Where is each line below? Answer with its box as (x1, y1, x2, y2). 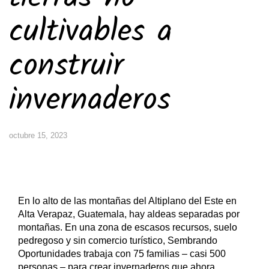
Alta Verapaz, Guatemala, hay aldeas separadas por (18, 209, 240, 219)
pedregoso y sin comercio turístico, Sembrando (18, 235, 217, 246)
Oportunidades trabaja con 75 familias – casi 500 (18, 249, 226, 259)
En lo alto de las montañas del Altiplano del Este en (18, 196, 237, 206)
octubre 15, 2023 (9, 131, 67, 140)
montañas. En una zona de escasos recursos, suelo (18, 222, 237, 232)
